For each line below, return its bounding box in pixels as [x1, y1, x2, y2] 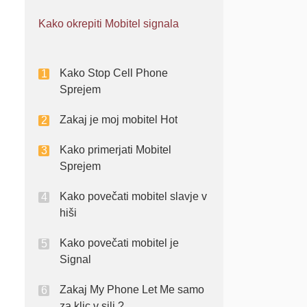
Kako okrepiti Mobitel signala [38, 18, 179, 29]
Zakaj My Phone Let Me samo [60, 284, 204, 295]
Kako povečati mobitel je [60, 237, 179, 249]
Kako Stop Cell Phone [60, 67, 168, 79]
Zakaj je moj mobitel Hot [60, 114, 177, 125]
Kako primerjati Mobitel [60, 144, 171, 156]
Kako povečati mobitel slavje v [60, 191, 207, 202]
